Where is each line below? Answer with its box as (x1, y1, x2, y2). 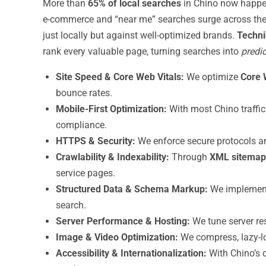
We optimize (184, 71, 240, 83)
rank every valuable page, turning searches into (43, 46, 241, 57)
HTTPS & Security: (56, 135, 135, 147)
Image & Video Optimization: (56, 232, 178, 243)
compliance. (56, 119, 107, 131)
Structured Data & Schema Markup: (56, 183, 208, 195)
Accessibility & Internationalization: (56, 248, 207, 259)
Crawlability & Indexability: (56, 151, 169, 163)
